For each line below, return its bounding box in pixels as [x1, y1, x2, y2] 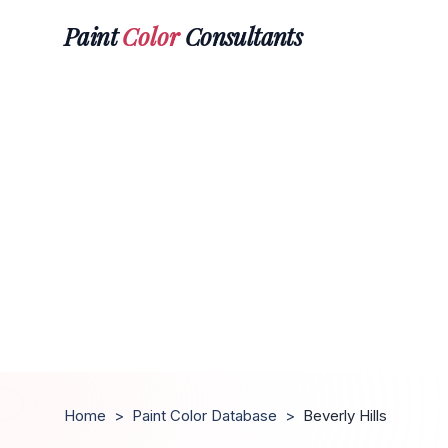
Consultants [179, 19, 303, 52]
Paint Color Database [132, 406, 277, 425]
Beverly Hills [303, 406, 387, 425]
